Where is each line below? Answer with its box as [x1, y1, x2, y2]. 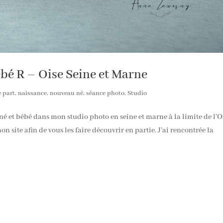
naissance [18, 89, 47, 98]
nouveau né [50, 89, 84, 98]
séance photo [86, 89, 125, 98]
